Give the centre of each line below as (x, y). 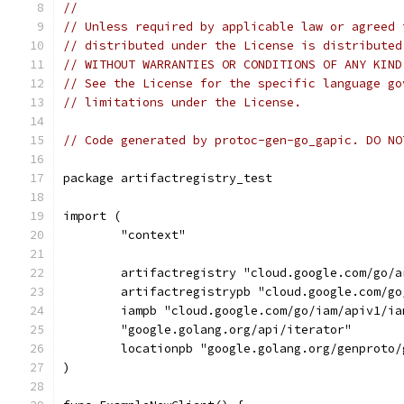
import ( (92, 216)
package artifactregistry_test (168, 178)
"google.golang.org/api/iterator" (236, 330)
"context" (153, 235)
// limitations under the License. (182, 102)
